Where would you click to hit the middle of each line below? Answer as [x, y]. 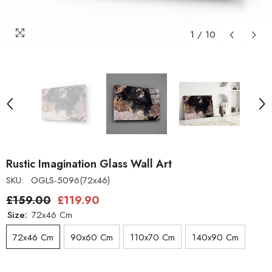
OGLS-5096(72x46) [70, 180]
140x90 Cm [215, 237]
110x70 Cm [152, 237]
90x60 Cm [92, 237]
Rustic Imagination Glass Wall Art [89, 164]
